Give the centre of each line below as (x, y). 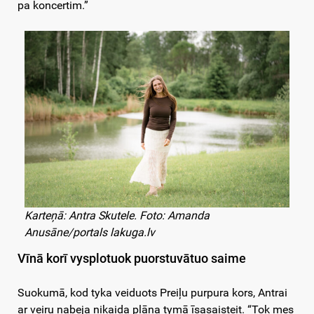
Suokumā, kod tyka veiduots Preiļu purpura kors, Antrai (152, 293)
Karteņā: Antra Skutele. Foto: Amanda (117, 216)
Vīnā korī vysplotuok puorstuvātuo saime (132, 259)
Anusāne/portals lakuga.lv (90, 233)
